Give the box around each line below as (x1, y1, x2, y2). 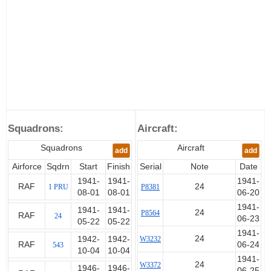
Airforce (11, 162, 42, 171)
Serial (139, 162, 162, 171)
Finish (107, 162, 130, 171)
